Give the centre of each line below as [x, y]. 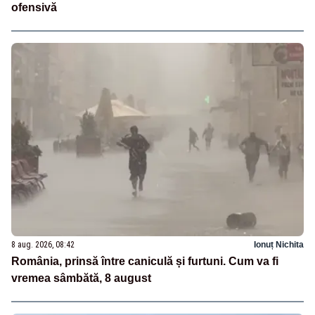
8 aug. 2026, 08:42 [43, 245]
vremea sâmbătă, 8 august [81, 278]
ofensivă [34, 8]
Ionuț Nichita [279, 245]
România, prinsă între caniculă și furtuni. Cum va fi [145, 262]
